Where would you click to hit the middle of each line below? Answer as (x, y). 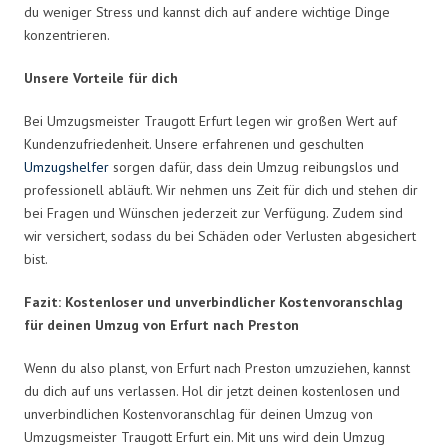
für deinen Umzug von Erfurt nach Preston (161, 324)
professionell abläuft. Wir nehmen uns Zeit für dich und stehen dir (221, 189)
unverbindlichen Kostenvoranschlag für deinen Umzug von (198, 413)
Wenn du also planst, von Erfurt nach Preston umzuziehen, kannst (217, 367)
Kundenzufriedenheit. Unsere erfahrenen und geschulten (194, 143)
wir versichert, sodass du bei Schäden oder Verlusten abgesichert (220, 235)
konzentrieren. (67, 34)
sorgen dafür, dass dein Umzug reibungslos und (254, 166)
